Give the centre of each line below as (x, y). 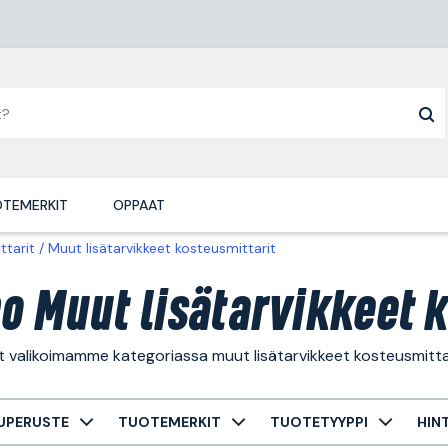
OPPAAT (138, 205)
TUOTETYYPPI (319, 421)
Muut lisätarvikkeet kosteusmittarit (162, 248)
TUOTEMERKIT (169, 421)
